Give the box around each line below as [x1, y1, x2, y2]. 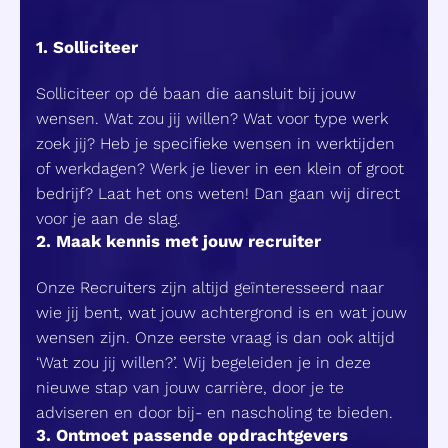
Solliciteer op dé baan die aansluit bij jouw [36, 84, 356, 104]
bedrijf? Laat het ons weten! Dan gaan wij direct [36, 184, 400, 204]
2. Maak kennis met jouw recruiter [36, 231, 321, 252]
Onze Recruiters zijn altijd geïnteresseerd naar [36, 278, 384, 298]
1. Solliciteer [36, 37, 138, 58]
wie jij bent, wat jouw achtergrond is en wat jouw [36, 303, 407, 323]
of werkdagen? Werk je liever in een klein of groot [36, 159, 404, 179]
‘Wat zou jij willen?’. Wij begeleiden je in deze [36, 353, 371, 373]
